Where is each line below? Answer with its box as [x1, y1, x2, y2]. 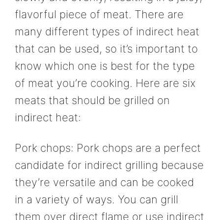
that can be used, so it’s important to [15, 42, 198, 55]
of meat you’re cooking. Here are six [15, 77, 195, 90]
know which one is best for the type [15, 59, 195, 73]
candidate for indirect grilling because [15, 158, 204, 171]
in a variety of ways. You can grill [15, 192, 178, 206]
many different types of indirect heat [15, 25, 199, 38]
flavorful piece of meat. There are [15, 8, 184, 21]
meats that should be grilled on [15, 94, 170, 107]
